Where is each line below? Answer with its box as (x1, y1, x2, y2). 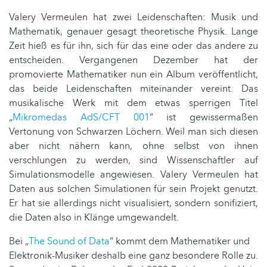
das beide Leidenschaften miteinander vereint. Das (9, 82, 258, 95)
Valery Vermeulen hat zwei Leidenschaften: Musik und (9, 10, 258, 24)
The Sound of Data (29, 234, 110, 248)
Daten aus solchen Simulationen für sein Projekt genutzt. (9, 182, 258, 195)
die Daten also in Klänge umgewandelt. (9, 210, 179, 224)
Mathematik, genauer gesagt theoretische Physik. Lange (9, 24, 258, 38)
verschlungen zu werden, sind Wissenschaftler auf (9, 153, 258, 167)
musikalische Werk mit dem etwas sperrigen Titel (9, 96, 258, 110)
